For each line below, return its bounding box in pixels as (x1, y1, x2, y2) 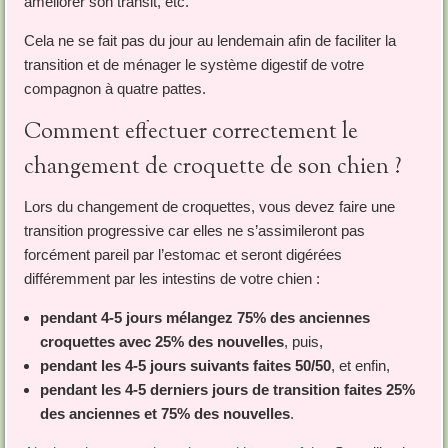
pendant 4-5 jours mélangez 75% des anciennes (39, 309, 370, 327)
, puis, (283, 333, 323, 351)
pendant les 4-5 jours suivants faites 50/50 (39, 357, 331, 375)
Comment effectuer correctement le (23, 117, 358, 150)
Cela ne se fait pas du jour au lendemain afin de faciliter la (23, 32, 396, 50)
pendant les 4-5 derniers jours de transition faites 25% (39, 381, 415, 399)
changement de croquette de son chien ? (23, 152, 402, 185)
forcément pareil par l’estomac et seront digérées (23, 246, 342, 264)
